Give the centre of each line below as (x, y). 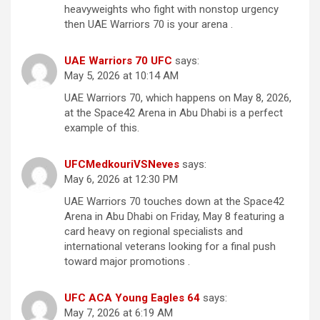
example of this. (102, 128)
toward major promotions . (127, 262)
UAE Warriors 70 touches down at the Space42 (174, 202)
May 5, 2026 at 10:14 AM (121, 76)
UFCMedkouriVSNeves (122, 165)
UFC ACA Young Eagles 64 (132, 298)
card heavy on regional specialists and (154, 232)
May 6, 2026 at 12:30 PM (121, 180)
